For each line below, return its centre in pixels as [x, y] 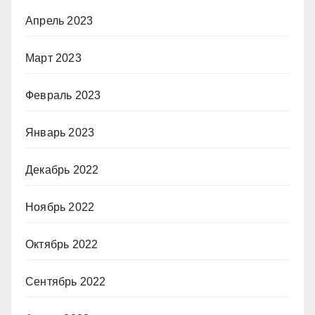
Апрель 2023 [59, 21]
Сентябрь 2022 [66, 282]
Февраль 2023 [63, 96]
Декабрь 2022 [62, 170]
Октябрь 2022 [62, 245]
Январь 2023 [60, 133]
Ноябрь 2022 [60, 207]
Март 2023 [53, 58]
